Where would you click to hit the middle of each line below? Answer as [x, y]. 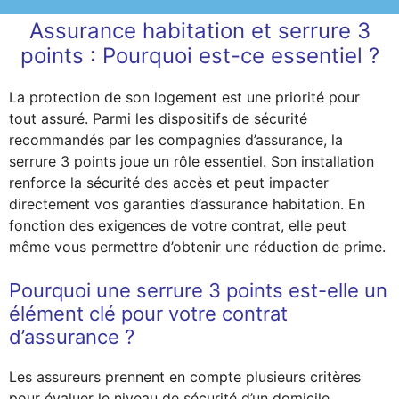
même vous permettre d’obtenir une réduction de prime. [197, 247]
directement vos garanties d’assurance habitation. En [187, 204]
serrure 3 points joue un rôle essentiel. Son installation [191, 161]
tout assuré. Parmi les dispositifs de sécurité [158, 118]
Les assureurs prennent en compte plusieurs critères [185, 377]
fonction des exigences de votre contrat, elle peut [178, 225]
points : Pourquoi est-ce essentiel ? [199, 56]
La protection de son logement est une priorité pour [184, 97]
